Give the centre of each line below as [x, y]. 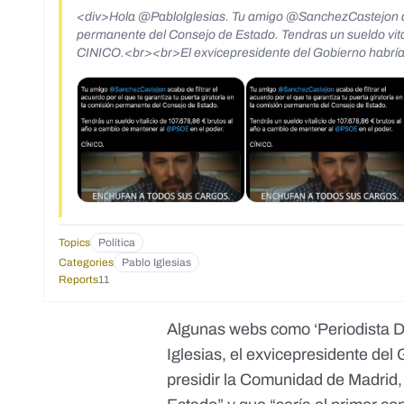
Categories [86, 263]
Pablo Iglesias [156, 263]
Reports [78, 280]
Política [117, 243]
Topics [74, 243]
